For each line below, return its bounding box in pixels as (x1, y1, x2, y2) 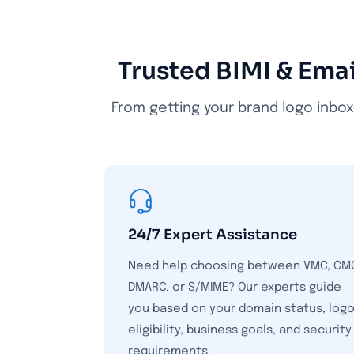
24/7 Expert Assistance (128, 226, 297, 243)
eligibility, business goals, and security (128, 324, 352, 337)
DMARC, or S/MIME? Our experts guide (128, 281, 341, 294)
